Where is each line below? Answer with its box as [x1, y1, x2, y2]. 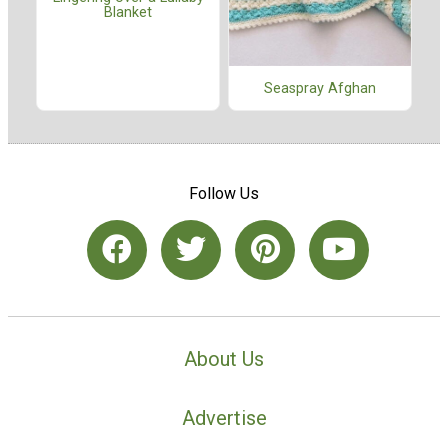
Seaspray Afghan [264, 79, 376, 97]
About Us [184, 346, 264, 371]
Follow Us [189, 184, 259, 204]
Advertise [181, 405, 267, 430]
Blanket [104, 3, 152, 21]
